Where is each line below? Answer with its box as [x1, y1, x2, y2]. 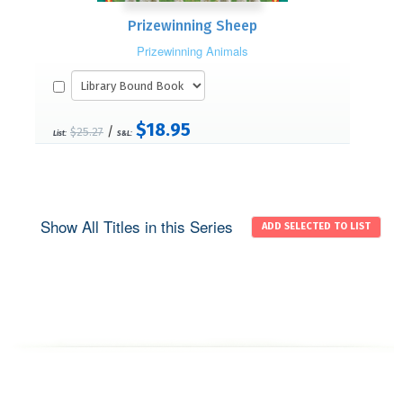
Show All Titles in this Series [40, 214, 233, 237]
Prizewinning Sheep [128, 17, 257, 35]
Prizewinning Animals [137, 41, 248, 59]
